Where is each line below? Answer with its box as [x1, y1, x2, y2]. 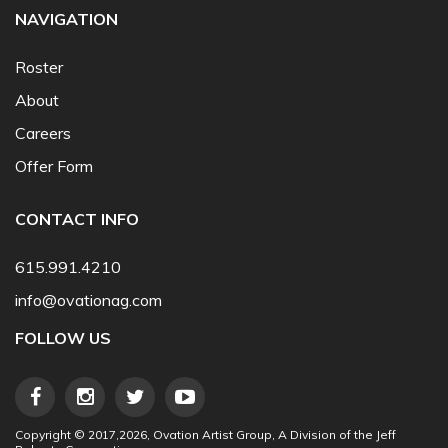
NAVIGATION [15, 9, 118, 30]
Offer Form [15, 156, 93, 177]
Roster [15, 57, 63, 78]
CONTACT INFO [15, 209, 139, 230]
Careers [15, 123, 71, 144]
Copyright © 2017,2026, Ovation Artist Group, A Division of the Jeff [15, 427, 396, 443]
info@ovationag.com [15, 290, 162, 311]
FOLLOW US [15, 328, 111, 349]
